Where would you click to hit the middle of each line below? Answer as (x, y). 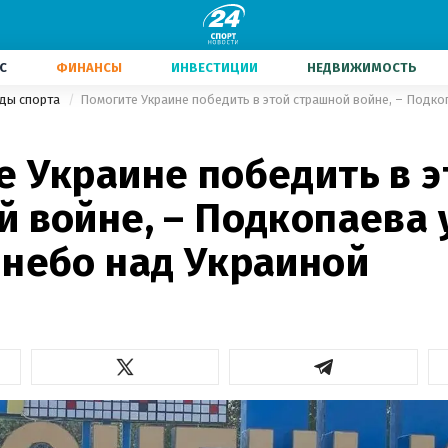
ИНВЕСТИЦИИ (214, 67)
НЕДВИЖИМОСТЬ (362, 67)
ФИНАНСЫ (89, 67)
